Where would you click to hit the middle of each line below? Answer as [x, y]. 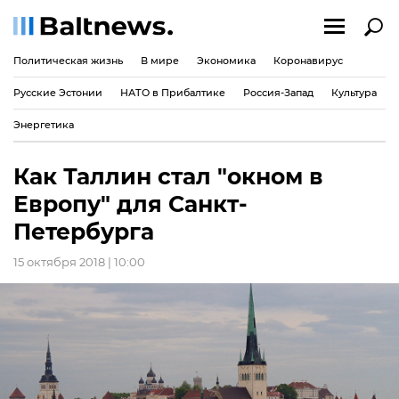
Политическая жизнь [68, 60]
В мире [160, 60]
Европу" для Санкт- [130, 204]
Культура [354, 92]
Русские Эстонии [58, 92]
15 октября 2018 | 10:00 [79, 262]
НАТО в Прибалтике [173, 92]
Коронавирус [308, 60]
